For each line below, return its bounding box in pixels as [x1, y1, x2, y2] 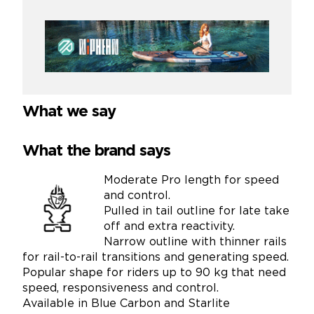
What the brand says [22, 144, 170, 158]
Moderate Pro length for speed [104, 175, 279, 186]
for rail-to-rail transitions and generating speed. [22, 252, 289, 263]
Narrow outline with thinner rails [104, 236, 287, 247]
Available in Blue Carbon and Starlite [22, 298, 230, 309]
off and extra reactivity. [104, 221, 235, 232]
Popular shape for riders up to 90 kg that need [22, 267, 286, 278]
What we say [22, 104, 116, 119]
